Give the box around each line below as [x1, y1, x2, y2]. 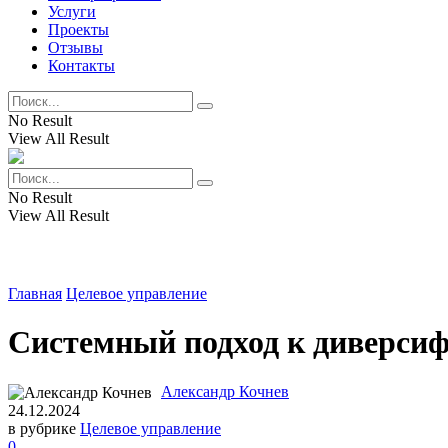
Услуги [48, 3, 96, 20]
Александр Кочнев [161, 382, 289, 400]
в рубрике [8, 420, 76, 438]
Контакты [48, 57, 115, 74]
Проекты [48, 21, 109, 38]
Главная [8, 285, 62, 302]
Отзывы [48, 39, 103, 56]
